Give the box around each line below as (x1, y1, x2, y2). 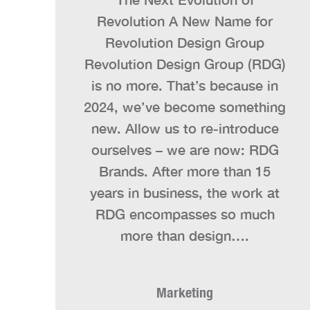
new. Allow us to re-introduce (91, 119, 279, 136)
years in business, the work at (90, 183, 280, 201)
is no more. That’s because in (91, 76, 278, 93)
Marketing (156, 284, 213, 300)
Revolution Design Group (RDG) (84, 55, 286, 72)
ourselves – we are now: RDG (91, 140, 279, 158)
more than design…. (120, 226, 249, 244)
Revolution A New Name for (97, 12, 273, 29)
